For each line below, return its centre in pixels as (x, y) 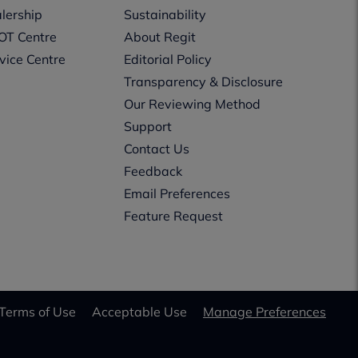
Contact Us (157, 149)
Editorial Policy (168, 59)
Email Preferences (177, 193)
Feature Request (174, 216)
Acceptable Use (139, 311)
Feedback (153, 171)
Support (148, 126)
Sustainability (165, 14)
